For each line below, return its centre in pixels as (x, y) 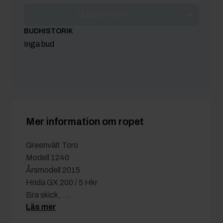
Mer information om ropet (85, 121)
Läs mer (41, 207)
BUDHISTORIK (49, 31)
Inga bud (39, 44)
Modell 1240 (48, 158)
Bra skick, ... (48, 195)
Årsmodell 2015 (53, 170)
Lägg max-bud (102, 15)
